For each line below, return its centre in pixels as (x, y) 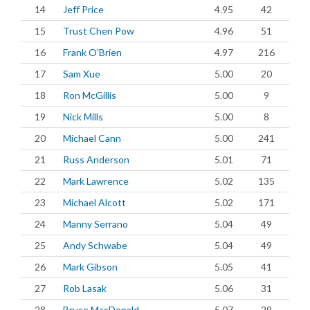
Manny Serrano (95, 224)
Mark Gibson (90, 267)
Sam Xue (82, 74)
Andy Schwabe (95, 245)
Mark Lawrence (96, 181)
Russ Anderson (96, 159)
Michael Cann (92, 138)
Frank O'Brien (92, 52)
